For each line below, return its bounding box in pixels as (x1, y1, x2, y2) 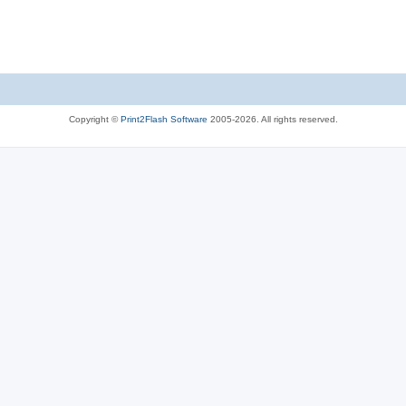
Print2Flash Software (120, 114, 208, 124)
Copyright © (68, 114, 121, 124)
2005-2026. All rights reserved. (207, 114, 338, 124)
